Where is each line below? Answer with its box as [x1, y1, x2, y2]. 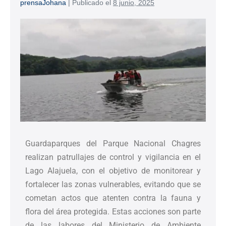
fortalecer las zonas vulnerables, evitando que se [25, 180, 201, 190]
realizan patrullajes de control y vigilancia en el [25, 152, 201, 162]
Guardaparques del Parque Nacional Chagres [25, 139, 201, 149]
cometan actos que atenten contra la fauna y [25, 193, 201, 203]
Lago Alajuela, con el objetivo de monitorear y [25, 166, 201, 176]
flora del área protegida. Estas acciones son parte [25, 207, 201, 217]
